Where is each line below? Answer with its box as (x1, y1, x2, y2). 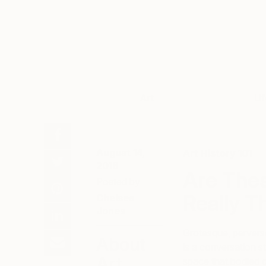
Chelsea (96, 192, 135, 204)
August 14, (96, 147, 145, 159)
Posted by (96, 176, 140, 188)
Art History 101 (182, 147, 252, 159)
